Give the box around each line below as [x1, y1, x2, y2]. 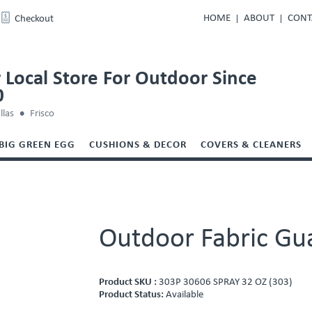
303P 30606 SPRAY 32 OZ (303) [159, 277, 293, 288]
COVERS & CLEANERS [201, 140, 302, 150]
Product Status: [99, 290, 166, 300]
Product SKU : [99, 277, 159, 288]
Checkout [15, 14, 54, 24]
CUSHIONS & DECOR [89, 140, 187, 150]
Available [166, 290, 204, 300]
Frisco [30, 109, 55, 119]
